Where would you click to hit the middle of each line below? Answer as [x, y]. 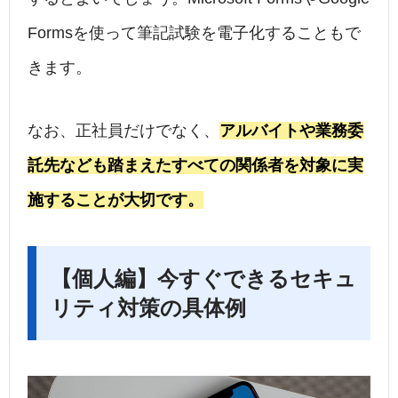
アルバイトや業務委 [291, 131]
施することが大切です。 [115, 200]
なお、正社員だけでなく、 [123, 131]
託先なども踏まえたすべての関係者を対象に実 [195, 166]
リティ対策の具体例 [148, 308]
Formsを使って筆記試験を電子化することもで [194, 33]
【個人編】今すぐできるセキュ [203, 279]
